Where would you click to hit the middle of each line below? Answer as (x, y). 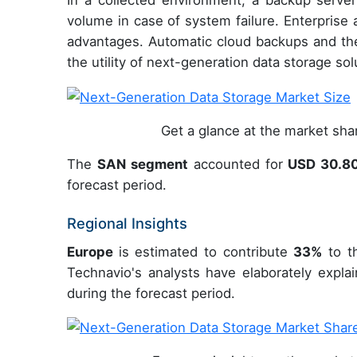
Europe (93, 251)
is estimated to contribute (206, 251)
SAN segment (143, 164)
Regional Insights (127, 223)
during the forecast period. (151, 293)
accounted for (236, 164)
